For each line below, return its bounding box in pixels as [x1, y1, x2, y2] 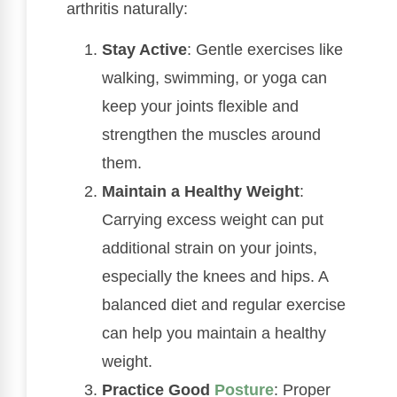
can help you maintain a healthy [102, 324, 326, 343]
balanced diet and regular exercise [102, 296, 346, 315]
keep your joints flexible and [102, 97, 299, 116]
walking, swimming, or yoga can [102, 69, 327, 88]
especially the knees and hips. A [102, 268, 328, 286]
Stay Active [102, 41, 187, 59]
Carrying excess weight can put [102, 211, 323, 230]
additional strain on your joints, [102, 239, 317, 258]
